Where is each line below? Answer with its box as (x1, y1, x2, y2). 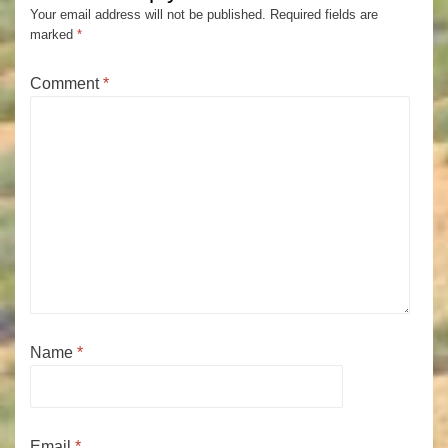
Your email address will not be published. (30, 7, 266, 23)
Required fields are (270, 7, 378, 23)
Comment (30, 75, 103, 93)
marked (30, 27, 77, 43)
